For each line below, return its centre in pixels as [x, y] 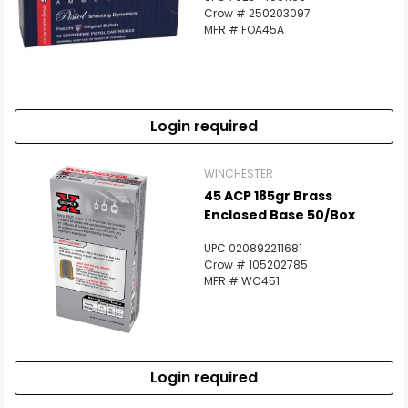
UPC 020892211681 [253, 248]
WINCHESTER [239, 173]
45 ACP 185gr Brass [268, 196]
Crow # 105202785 [256, 265]
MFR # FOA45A [244, 30]
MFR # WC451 [242, 281]
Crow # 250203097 [257, 13]
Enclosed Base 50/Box [280, 215]
